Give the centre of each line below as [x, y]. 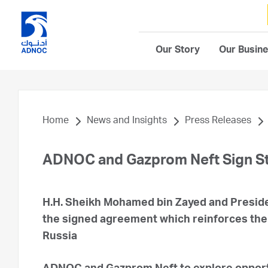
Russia [60, 237]
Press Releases [218, 121]
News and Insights [127, 121]
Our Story [178, 51]
